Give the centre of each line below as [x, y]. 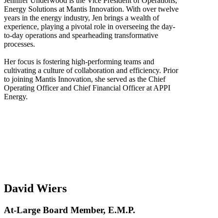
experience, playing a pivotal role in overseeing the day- [90, 26]
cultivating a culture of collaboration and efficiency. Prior [91, 70]
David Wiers [35, 189]
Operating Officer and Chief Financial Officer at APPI [87, 88]
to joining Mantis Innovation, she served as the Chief [85, 79]
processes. [19, 44]
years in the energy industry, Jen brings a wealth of [82, 18]
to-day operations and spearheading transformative [81, 35]
